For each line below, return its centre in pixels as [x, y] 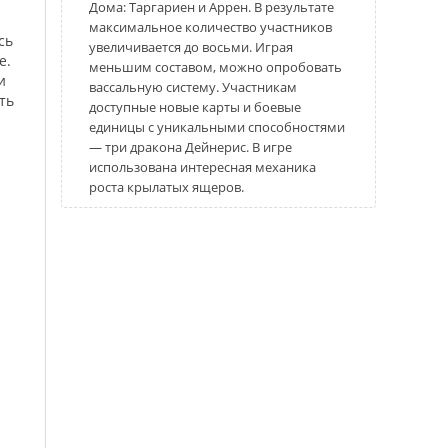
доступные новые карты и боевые [195, 107]
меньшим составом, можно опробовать [215, 67]
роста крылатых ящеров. [166, 187]
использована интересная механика [202, 167]
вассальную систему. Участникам [193, 87]
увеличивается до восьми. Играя [191, 47]
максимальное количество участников [210, 27]
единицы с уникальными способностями [217, 127]
